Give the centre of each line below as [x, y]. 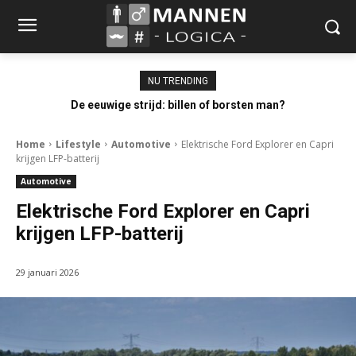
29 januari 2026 [47, 272]
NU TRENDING [178, 81]
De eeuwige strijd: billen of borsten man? [178, 104]
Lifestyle [78, 144]
